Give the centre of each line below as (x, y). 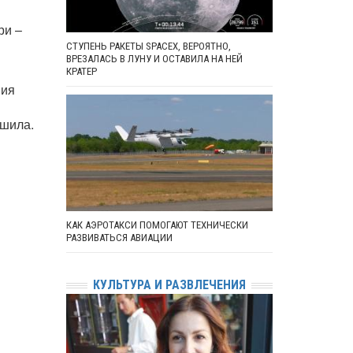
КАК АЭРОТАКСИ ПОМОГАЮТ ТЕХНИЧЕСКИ (157, 225)
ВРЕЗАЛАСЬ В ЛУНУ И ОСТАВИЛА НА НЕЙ (154, 59)
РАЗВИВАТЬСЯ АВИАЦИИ (119, 238)
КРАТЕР (81, 72)
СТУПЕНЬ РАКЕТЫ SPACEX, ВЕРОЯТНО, (148, 46)
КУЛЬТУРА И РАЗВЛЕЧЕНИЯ (169, 285)
